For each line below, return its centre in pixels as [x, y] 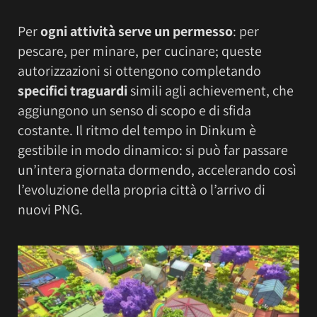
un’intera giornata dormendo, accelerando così [157, 169]
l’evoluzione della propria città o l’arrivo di [142, 189]
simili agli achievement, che [212, 90]
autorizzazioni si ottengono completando [139, 70]
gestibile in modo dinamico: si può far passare [153, 150]
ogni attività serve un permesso [137, 31]
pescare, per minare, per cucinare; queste [140, 51]
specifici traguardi [74, 90]
